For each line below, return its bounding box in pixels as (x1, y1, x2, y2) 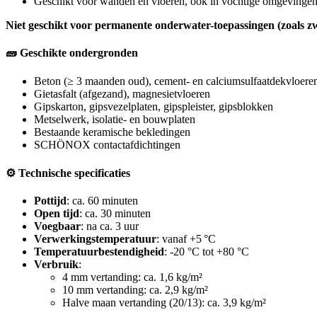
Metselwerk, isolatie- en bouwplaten (34, 113, 195, 125)
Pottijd (34, 195, 67, 207)
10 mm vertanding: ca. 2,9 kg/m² (62, 284, 208, 296)
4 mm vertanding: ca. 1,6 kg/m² (62, 271, 202, 284)
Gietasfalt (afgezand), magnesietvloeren (34, 87, 210, 100)
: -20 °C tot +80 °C (164, 246, 249, 258)
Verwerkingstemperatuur (34, 233, 156, 246)
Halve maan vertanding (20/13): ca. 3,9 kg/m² (62, 296, 266, 309)
